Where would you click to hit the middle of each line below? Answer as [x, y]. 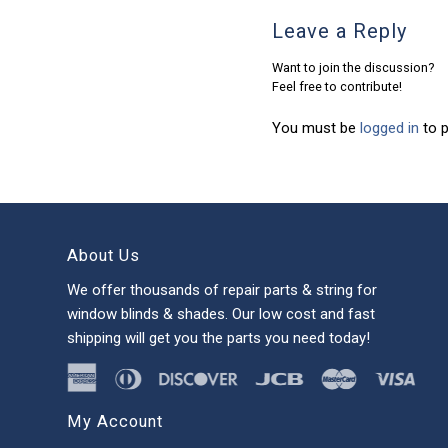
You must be [316, 128]
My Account [115, 421]
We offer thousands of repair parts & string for [222, 289]
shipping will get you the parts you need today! [218, 337]
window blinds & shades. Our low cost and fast [221, 313]
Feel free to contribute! [337, 87]
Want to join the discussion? [353, 68]
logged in [389, 128]
